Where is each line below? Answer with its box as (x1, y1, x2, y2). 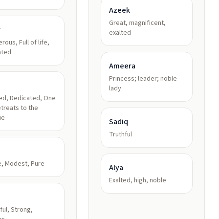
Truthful (109, 130, 132, 139)
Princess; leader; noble (109, 74, 177, 84)
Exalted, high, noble (109, 175, 166, 185)
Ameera (109, 61, 135, 71)
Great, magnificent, (109, 18, 166, 28)
